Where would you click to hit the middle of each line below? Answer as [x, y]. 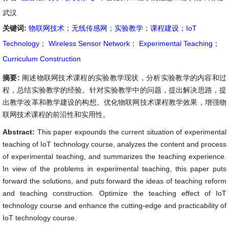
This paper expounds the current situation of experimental [132, 132]
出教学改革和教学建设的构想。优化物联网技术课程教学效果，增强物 [114, 102]
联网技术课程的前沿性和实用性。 [56, 114]
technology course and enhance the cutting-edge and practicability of [114, 205]
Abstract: [20, 132]
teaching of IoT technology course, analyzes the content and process [114, 144]
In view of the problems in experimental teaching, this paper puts [114, 169]
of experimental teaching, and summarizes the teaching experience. [114, 156]
